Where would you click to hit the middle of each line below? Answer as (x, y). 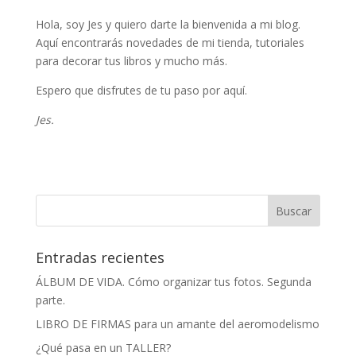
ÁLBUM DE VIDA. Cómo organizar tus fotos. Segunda (173, 281)
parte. (50, 300)
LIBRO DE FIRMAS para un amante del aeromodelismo (177, 323)
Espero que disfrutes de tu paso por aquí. (141, 90)
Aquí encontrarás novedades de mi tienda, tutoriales (170, 42)
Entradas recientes (100, 257)
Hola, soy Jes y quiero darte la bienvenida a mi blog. (168, 24)
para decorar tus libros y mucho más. (131, 60)
